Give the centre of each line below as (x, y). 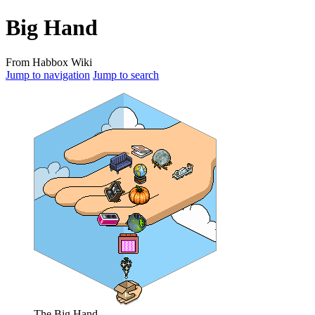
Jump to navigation (48, 75)
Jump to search (126, 75)
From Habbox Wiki (49, 62)
